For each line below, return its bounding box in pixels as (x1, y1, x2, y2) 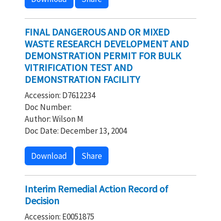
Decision (25, 194, 59, 207)
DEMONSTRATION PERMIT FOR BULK (25, 49, 181, 62)
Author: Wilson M (25, 113, 83, 124)
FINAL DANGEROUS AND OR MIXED (25, 26, 170, 38)
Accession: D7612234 (25, 90, 95, 101)
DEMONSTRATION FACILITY (25, 73, 140, 85)
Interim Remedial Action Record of (25, 183, 168, 195)
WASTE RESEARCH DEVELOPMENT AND (25, 37, 189, 50)
